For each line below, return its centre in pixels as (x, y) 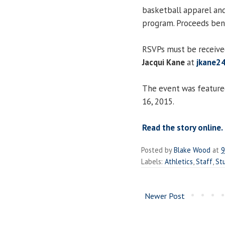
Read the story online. (183, 127)
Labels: (153, 161)
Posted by (157, 150)
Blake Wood (192, 150)
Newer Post (165, 196)
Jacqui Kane (163, 62)
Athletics (179, 161)
